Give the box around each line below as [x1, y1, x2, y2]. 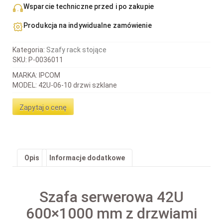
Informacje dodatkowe [49, 154, 125, 162]
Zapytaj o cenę [19, 103, 67, 111]
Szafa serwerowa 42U [39, 188, 184, 206]
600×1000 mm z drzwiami [26, 204, 197, 222]
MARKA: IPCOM [12, 71, 60, 80]
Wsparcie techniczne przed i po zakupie [23, 2, 154, 11]
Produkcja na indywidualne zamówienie [23, 21, 152, 30]
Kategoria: [12, 46, 46, 54]
